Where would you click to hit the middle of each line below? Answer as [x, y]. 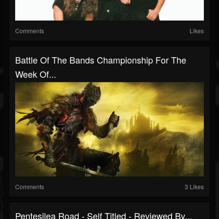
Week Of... [36, 74]
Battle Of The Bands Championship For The [101, 59]
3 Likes [194, 186]
